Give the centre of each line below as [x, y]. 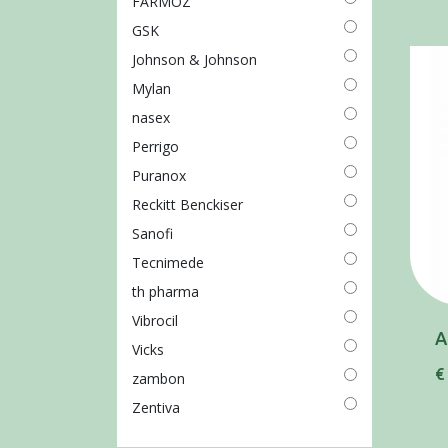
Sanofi [152, 234]
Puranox [159, 176]
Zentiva [156, 408]
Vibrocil [155, 321]
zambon [158, 379]
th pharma [165, 292]
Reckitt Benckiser [187, 205]
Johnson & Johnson [194, 60]
